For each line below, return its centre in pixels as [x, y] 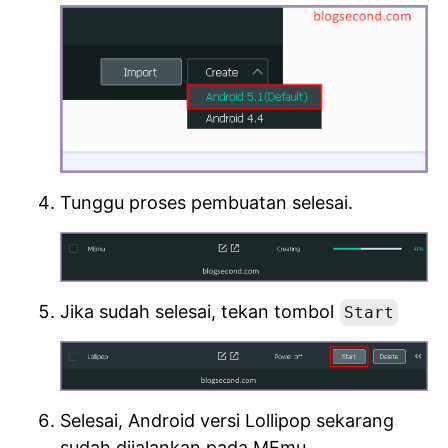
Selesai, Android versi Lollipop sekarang [227, 420]
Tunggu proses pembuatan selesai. [206, 203]
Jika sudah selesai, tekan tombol [199, 312]
